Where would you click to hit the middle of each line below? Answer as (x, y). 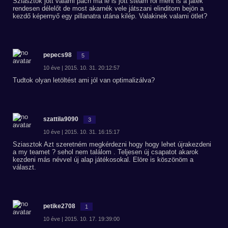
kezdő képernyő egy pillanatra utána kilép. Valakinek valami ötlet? (110, 16)
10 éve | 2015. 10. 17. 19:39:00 (81, 219)
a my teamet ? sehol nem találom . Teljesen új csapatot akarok (106, 152)
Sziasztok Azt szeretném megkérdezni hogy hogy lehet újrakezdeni (112, 144)
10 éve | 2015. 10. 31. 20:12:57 (81, 68)
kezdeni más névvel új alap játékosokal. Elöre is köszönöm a (103, 160)
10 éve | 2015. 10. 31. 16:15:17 (81, 132)
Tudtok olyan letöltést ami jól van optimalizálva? (84, 80)
